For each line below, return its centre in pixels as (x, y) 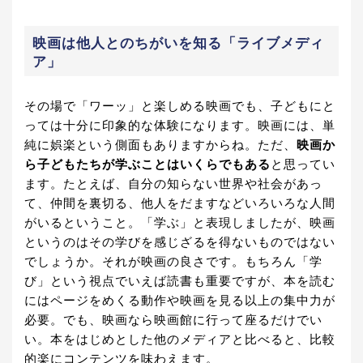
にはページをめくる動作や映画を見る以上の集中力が (180, 301)
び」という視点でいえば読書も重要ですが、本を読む (180, 282)
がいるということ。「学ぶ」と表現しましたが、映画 (180, 223)
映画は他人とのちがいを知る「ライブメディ (178, 44)
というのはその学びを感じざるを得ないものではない (180, 243)
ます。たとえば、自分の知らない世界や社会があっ (173, 184)
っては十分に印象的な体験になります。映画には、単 (180, 126)
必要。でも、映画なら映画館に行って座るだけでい (173, 320)
